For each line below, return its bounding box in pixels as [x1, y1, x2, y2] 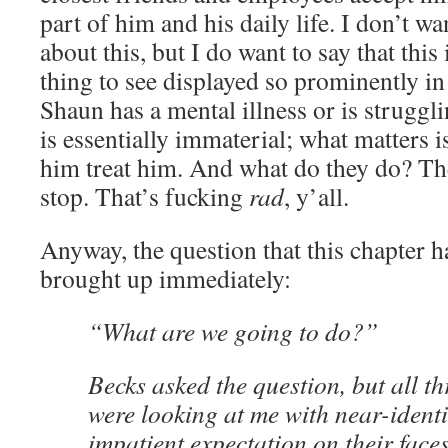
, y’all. [284, 179, 349, 213]
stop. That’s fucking [40, 179, 249, 213]
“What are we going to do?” [88, 314, 378, 348]
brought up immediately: [40, 261, 291, 295]
